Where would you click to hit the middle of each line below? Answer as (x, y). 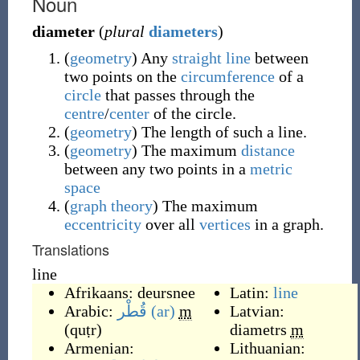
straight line (211, 58)
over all (170, 224)
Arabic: (90, 311)
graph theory (111, 206)
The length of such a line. (222, 132)
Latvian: (257, 311)
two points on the (122, 76)
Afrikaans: (100, 292)
